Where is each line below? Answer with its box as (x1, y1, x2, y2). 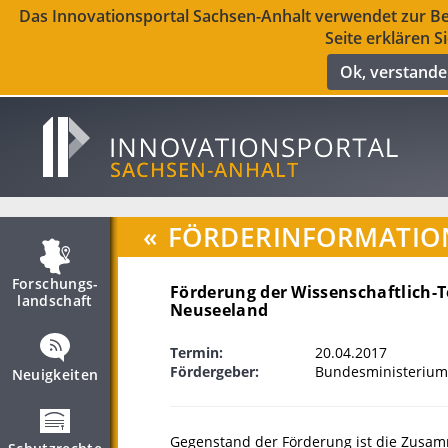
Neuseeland (170, 299, 269, 321)
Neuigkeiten (11, 365, 99, 384)
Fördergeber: (170, 362, 259, 381)
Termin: (170, 343, 223, 362)
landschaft (17, 291, 93, 310)
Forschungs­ (11, 274, 99, 293)
